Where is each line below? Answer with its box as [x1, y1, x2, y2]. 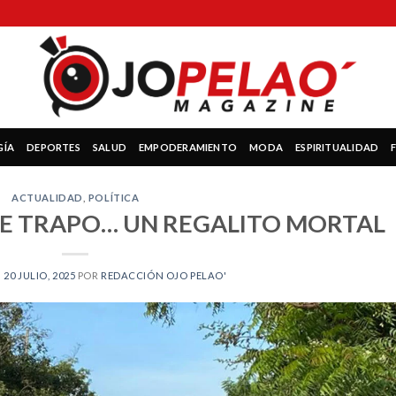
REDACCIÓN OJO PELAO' [101, 269, 227, 281]
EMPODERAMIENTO [139, 141, 238, 153]
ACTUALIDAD [11, 192, 83, 203]
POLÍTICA [88, 192, 140, 203]
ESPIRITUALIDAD [295, 141, 379, 153]
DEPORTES [27, 141, 80, 153]
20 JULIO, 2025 [4, 269, 76, 281]
